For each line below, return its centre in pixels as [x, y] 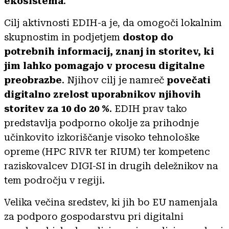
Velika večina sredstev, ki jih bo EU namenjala [111, 202]
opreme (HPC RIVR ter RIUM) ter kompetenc [107, 151]
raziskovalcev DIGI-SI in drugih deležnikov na [111, 166]
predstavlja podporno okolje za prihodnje [101, 123]
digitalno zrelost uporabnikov [80, 94]
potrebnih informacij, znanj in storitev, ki [109, 51]
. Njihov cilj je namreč [114, 80]
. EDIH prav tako [148, 108]
